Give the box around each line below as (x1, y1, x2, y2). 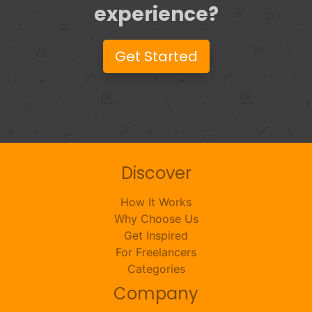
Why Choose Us (114, 212, 198, 226)
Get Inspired (124, 228, 188, 242)
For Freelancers (116, 245, 196, 259)
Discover (120, 162, 192, 185)
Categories (127, 262, 185, 276)
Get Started (114, 47, 198, 66)
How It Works (120, 195, 192, 209)
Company (114, 282, 198, 305)
